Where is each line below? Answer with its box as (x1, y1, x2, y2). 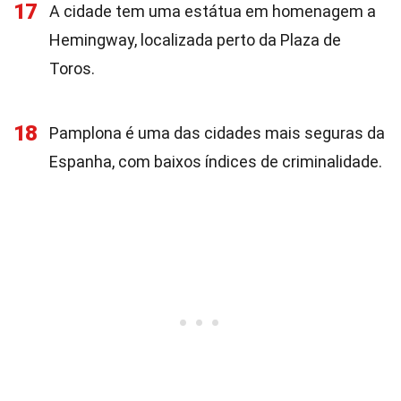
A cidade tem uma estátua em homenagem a (49, 2, 376, 21)
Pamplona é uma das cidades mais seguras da (49, 124, 385, 142)
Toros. (49, 59, 95, 78)
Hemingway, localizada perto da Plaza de (49, 30, 341, 49)
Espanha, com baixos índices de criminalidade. (49, 152, 382, 171)
